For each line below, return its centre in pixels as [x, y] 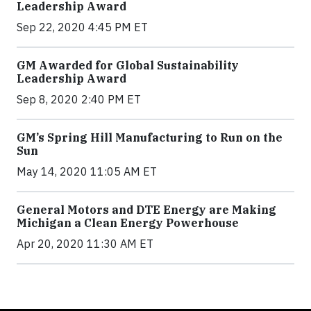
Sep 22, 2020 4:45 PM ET [82, 27]
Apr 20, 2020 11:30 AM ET [85, 244]
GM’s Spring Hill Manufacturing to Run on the [150, 138]
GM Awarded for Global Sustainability [128, 66]
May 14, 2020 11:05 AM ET [87, 172]
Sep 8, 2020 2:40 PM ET [79, 100]
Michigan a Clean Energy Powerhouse [128, 223]
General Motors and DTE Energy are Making [146, 210]
